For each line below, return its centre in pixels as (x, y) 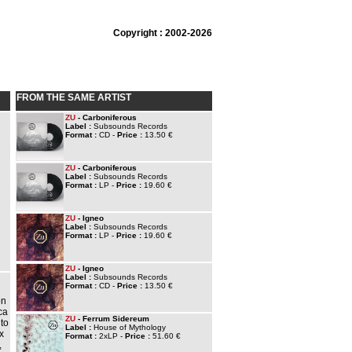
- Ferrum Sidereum (112, 319)
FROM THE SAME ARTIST (74, 97)
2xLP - (112, 336)
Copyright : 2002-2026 (163, 33)
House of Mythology (130, 327)
